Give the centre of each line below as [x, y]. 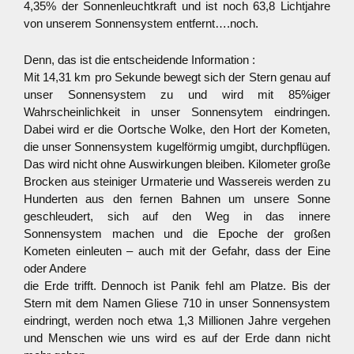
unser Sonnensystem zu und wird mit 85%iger [177, 94]
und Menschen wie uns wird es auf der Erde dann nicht [177, 338]
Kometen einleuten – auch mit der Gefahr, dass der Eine [177, 251]
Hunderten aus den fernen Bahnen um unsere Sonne [177, 199]
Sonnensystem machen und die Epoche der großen [177, 233]
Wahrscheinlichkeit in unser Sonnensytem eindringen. [177, 112]
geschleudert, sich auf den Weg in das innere [177, 216]
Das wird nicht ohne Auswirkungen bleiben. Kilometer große [177, 164]
